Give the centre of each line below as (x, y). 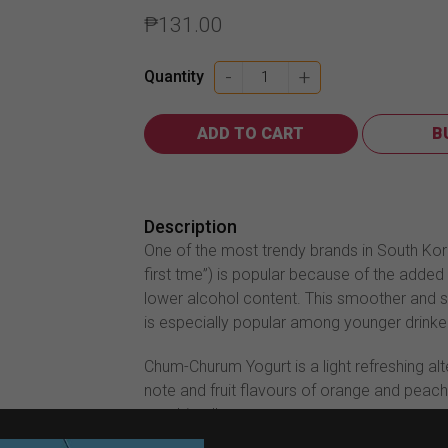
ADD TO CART (251, 133)
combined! (180, 414)
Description (190, 226)
